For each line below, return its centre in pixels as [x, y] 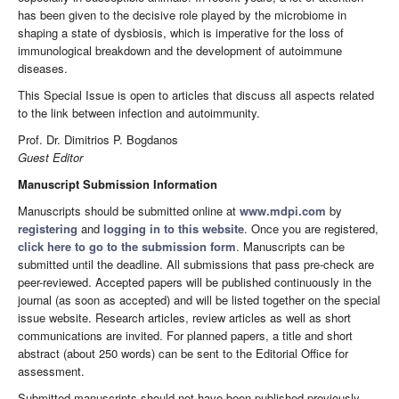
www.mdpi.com [283, 211]
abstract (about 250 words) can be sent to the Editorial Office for [183, 354]
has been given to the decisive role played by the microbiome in [182, 15]
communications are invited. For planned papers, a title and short [185, 336]
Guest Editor [50, 158]
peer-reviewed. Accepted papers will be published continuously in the [195, 282]
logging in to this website [174, 229]
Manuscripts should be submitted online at [129, 211]
